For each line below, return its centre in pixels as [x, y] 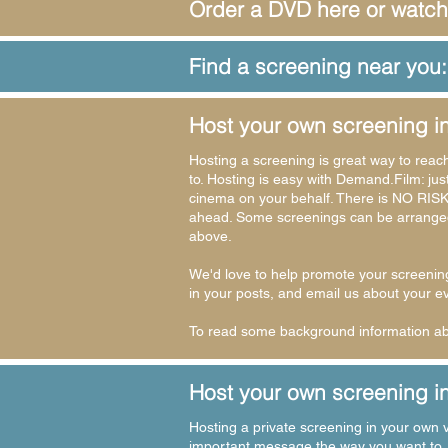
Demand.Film [378, 179]
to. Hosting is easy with [262, 179]
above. [210, 236]
